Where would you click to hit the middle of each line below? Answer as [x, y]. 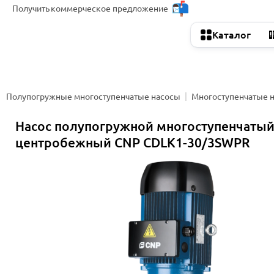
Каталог [231, 35]
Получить [31, 8]
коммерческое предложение [109, 8]
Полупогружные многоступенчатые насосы [93, 96]
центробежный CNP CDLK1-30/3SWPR [132, 143]
